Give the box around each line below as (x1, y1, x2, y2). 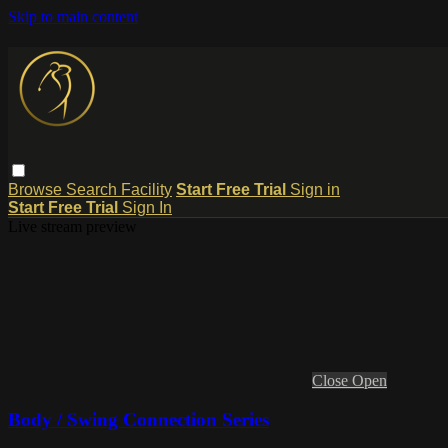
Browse (8, 180, 66, 198)
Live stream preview (8, 217, 137, 235)
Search (66, 180, 121, 198)
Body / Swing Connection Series (8, 408, 269, 430)
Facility (121, 180, 172, 198)
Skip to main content (8, 8, 138, 25)
